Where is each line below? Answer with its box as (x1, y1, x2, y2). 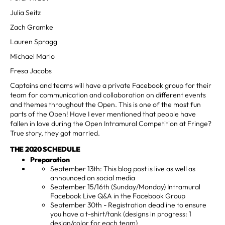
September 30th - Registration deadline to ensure (50, 200, 206, 209)
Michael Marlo (10, 51, 55, 61)
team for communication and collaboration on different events (10, 90, 206, 99)
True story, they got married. (10, 128, 100, 138)
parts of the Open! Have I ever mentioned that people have (10, 109, 196, 119)
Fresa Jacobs (10, 66, 52, 75)
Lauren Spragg (10, 37, 57, 46)
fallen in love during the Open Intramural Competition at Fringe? (10, 119, 211, 128)
